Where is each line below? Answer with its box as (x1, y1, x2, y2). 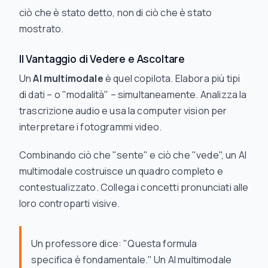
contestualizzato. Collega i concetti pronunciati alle (19, 181, 249, 194)
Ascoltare (134, 51, 185, 66)
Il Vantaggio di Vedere (19, 51, 128, 66)
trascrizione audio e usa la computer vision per (19, 104, 227, 117)
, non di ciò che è (112, 6, 188, 19)
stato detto (61, 6, 113, 19)
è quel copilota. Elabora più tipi (103, 72, 240, 85)
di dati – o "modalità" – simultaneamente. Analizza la (19, 88, 247, 101)
